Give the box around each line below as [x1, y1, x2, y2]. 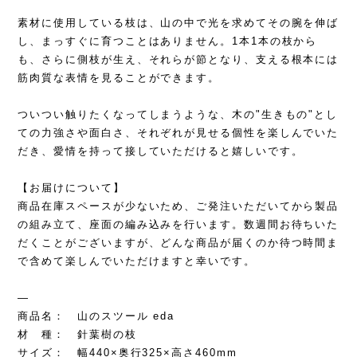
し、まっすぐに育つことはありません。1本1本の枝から [18, 35, 318, 47]
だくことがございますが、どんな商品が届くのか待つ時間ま [18, 237, 339, 249]
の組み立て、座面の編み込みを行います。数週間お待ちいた [18, 218, 339, 230]
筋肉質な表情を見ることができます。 [18, 72, 221, 84]
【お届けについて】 [18, 182, 125, 194]
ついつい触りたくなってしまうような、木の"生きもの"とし [18, 108, 339, 120]
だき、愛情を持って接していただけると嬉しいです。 [18, 145, 304, 157]
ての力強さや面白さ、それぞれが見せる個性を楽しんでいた [18, 127, 339, 139]
